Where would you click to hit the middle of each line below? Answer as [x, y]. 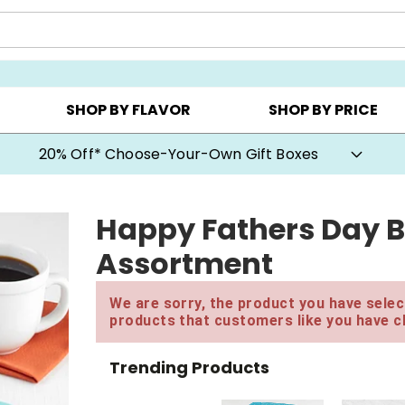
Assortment [185, 263]
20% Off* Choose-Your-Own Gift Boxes [179, 154]
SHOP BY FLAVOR [128, 110]
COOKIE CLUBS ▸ [264, 47]
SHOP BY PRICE [324, 110]
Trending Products [190, 367]
